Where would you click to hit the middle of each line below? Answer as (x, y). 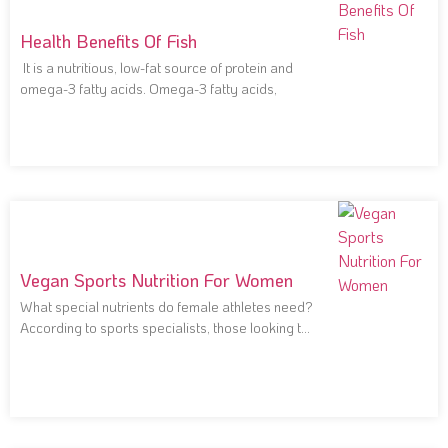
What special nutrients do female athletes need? (166, 307)
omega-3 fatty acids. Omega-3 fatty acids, (148, 89)
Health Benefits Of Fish (108, 41)
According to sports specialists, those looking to (164, 328)
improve (44, 349)
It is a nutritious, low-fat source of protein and (156, 68)
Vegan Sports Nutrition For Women (156, 280)
